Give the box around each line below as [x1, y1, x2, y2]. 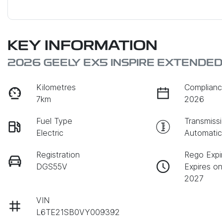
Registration [36, 149, 80, 160]
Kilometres [36, 82, 76, 92]
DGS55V [36, 161, 68, 171]
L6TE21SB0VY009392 [36, 207, 120, 217]
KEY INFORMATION [7, 39, 158, 54]
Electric [36, 127, 64, 138]
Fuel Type [36, 115, 73, 126]
